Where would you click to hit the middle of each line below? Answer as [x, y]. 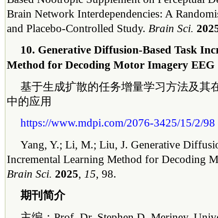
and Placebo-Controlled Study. [78, 28]
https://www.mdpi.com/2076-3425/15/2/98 [118, 123]
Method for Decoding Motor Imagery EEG [111, 65]
